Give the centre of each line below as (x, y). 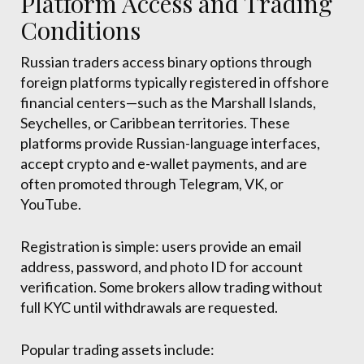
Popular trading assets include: (117, 350)
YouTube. (51, 204)
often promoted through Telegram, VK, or (152, 184)
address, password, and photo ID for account (162, 267)
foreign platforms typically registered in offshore (175, 82)
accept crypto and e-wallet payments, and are (164, 164)
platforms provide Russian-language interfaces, (170, 143)
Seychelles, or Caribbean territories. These (155, 123)
